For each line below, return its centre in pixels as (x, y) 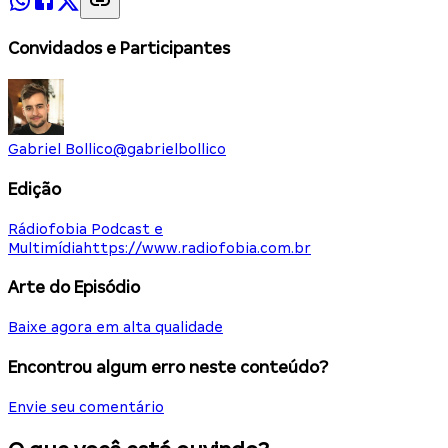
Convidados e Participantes (119, 49)
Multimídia (45, 247)
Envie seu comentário (86, 406)
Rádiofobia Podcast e (85, 228)
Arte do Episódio (74, 288)
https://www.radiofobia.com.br (197, 247)
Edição (34, 189)
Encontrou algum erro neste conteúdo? (168, 367)
